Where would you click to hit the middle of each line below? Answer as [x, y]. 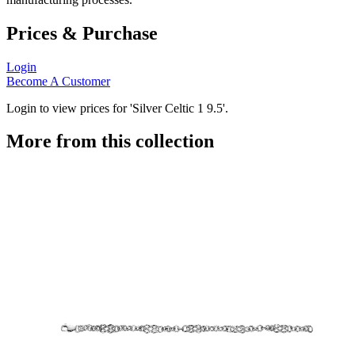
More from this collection [110, 141]
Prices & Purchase [82, 33]
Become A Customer [58, 81]
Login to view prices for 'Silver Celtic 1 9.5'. [117, 108]
